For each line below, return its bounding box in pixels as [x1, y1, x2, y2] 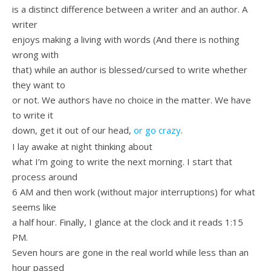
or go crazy [134, 124, 181, 137]
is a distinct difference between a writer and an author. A [12, 3, 247, 16]
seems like [12, 200, 56, 213]
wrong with [12, 48, 59, 61]
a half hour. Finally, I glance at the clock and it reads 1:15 [12, 215, 243, 228]
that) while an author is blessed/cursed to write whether [12, 64, 247, 76]
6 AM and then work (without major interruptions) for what [12, 185, 255, 198]
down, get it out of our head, [12, 124, 134, 137]
